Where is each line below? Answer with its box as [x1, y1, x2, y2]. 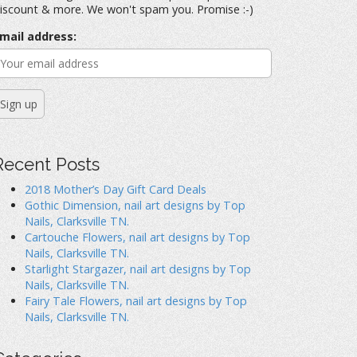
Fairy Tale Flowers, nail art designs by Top [25, 292, 247, 308]
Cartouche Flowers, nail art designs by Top [25, 229, 250, 245]
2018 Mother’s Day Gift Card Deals [25, 181, 206, 197]
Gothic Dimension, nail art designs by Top [25, 197, 245, 213]
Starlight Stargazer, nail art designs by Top [25, 261, 251, 277]
